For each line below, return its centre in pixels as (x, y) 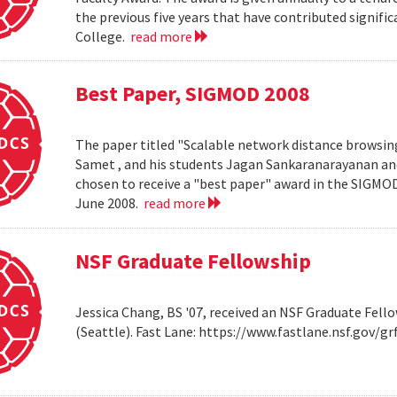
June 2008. (110, 203)
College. (103, 36)
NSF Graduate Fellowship (194, 261)
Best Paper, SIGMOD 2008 (193, 94)
